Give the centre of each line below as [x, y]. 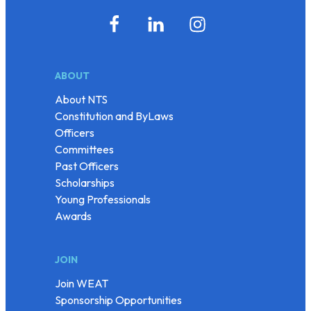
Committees [84, 149]
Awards [73, 216]
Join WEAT [82, 283]
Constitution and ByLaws [114, 116]
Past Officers [87, 166]
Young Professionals [103, 199]
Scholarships [85, 182]
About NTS [81, 99]
